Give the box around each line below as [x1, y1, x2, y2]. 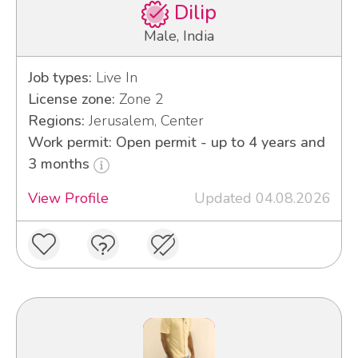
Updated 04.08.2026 [193, 189, 331, 209]
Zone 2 [114, 89, 164, 109]
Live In [91, 68, 137, 88]
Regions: [27, 111, 85, 131]
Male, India [144, 26, 214, 46]
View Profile [27, 189, 109, 209]
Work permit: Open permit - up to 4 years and [27, 133, 325, 153]
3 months [27, 154, 93, 174]
